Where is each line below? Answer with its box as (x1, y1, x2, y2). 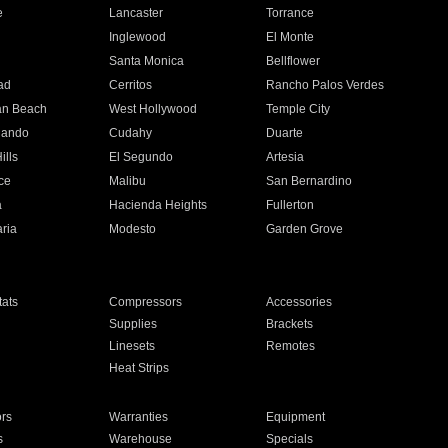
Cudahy (108, 126, 152, 140)
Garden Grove (266, 222, 344, 236)
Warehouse (108, 432, 172, 446)
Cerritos (108, 78, 152, 92)
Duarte (266, 126, 304, 140)
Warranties (108, 410, 168, 424)
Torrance (266, 6, 315, 20)
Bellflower (266, 54, 321, 68)
